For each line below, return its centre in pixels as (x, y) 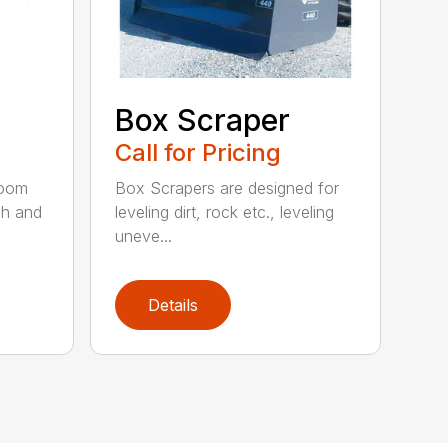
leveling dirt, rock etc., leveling (225, 211)
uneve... (144, 235)
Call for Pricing (198, 152)
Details (173, 304)
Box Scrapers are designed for (227, 187)
